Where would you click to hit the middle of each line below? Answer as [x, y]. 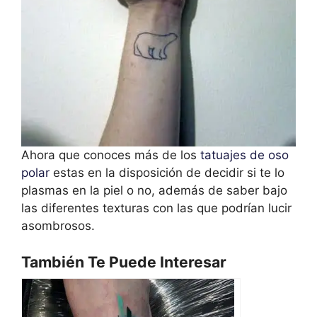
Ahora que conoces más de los [111, 155]
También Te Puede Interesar [124, 261]
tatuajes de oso [244, 155]
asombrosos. [58, 226]
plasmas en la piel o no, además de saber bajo [154, 191]
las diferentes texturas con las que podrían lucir [156, 208]
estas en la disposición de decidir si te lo [167, 173]
